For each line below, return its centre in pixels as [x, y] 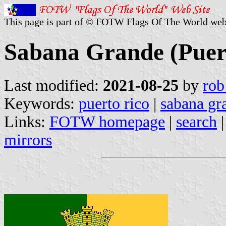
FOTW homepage [107, 122]
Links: [27, 122]
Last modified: [53, 85]
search [196, 122]
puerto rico [114, 103]
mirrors [28, 140]
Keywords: [41, 103]
